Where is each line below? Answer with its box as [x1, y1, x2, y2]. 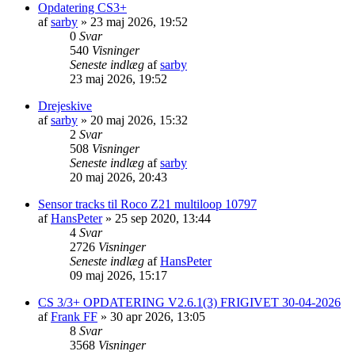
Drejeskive [38, 98, 92, 113]
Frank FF [51, 309, 97, 323]
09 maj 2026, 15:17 [70, 268, 167, 282]
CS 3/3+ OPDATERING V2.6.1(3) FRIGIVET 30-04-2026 [38, 295, 341, 309]
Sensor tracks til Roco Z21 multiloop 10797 [38, 197, 257, 211]
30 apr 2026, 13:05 [110, 309, 205, 323]
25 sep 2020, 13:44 [115, 211, 211, 225]
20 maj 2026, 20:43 [70, 170, 167, 184]
